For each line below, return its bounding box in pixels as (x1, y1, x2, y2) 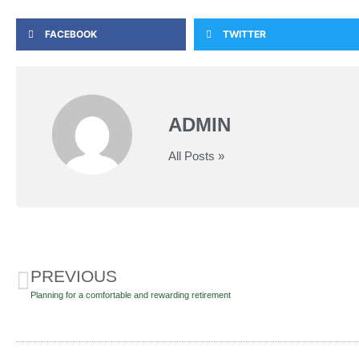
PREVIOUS (30, 266, 117, 285)
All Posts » (168, 149, 224, 163)
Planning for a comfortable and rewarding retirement (30, 289, 231, 300)
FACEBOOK (45, 27, 97, 40)
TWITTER (223, 27, 266, 40)
